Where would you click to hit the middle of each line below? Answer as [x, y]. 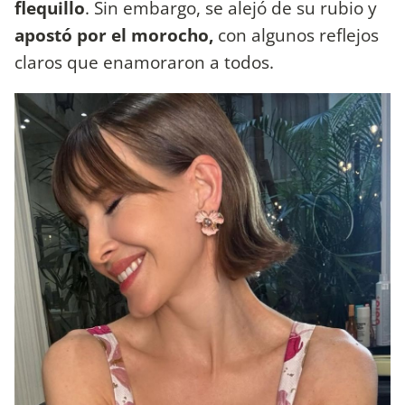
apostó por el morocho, [114, 35]
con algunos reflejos [296, 35]
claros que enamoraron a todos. [146, 62]
